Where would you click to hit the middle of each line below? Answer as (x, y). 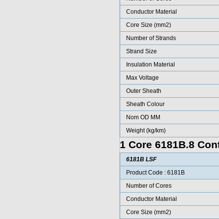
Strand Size (141, 51)
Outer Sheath (143, 91)
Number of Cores (149, 186)
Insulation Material (150, 65)
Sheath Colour (145, 104)
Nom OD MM (143, 117)
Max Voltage (142, 78)
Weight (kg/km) (146, 131)
